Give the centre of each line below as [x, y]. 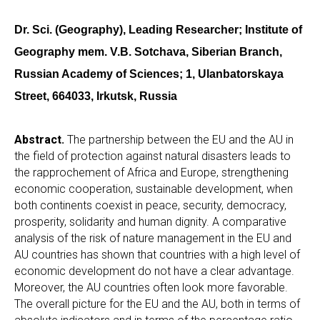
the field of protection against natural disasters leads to [152, 156]
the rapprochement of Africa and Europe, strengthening [151, 172]
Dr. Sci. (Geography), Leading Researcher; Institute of [158, 29]
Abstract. [39, 139]
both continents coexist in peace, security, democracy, [150, 205]
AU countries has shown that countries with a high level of [157, 254]
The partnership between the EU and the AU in [179, 139]
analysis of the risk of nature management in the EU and [153, 238]
